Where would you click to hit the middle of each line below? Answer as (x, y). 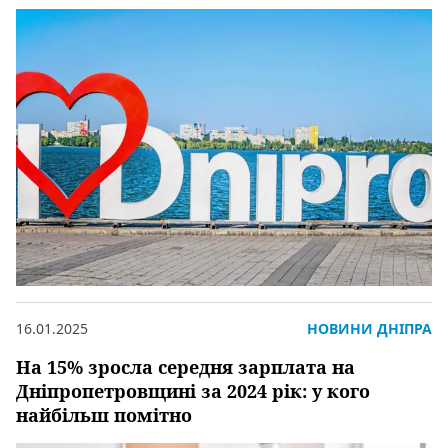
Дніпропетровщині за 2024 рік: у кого (193, 391)
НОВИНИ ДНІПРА (369, 328)
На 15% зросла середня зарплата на (185, 367)
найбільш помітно (104, 415)
